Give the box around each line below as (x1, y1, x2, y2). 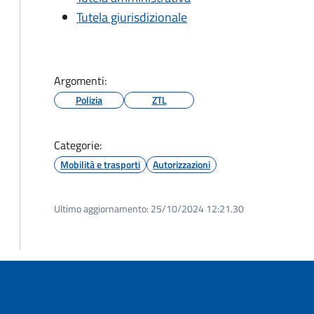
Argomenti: (54, 72, 107, 89)
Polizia (76, 93, 102, 107)
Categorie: (54, 137, 102, 153)
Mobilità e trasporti (60, 157, 140, 172)
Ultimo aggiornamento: (54, 201, 149, 216)
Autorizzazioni (153, 157, 210, 172)
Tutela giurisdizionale (76, 8, 187, 27)
